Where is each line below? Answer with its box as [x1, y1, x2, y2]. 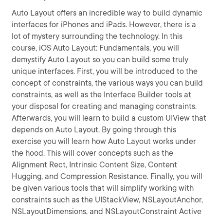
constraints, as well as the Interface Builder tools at [12, 90, 191, 99]
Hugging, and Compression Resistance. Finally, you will [12, 172, 202, 181]
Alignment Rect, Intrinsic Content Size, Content [12, 160, 177, 169]
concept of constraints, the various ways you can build [12, 78, 203, 88]
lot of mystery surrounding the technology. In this [12, 32, 182, 41]
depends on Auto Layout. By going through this [12, 125, 176, 134]
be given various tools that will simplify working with [12, 183, 194, 193]
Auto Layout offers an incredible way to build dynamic [12, 8, 202, 18]
